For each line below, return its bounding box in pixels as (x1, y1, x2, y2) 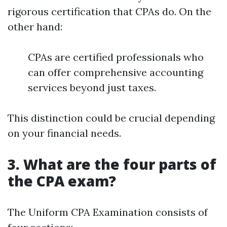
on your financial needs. (8, 127, 121, 139)
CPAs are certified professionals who (28, 51, 204, 63)
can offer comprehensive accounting (28, 66, 203, 79)
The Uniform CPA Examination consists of (8, 206, 208, 218)
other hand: (8, 20, 62, 33)
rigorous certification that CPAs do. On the (8, 5, 211, 18)
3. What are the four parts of (8, 155, 216, 174)
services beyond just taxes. (28, 81, 156, 94)
